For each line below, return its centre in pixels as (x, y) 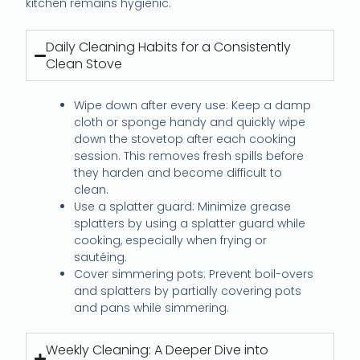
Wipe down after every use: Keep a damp (193, 106)
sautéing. (101, 258)
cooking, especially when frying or (171, 241)
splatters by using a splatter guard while (190, 224)
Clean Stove (84, 64)
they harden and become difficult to (178, 173)
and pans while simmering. (152, 308)
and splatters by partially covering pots (188, 291)
